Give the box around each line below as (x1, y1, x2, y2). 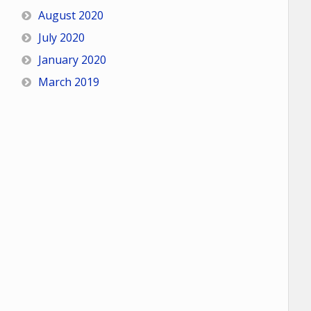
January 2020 (37, 52, 106, 68)
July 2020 (37, 30, 85, 46)
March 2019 (37, 74, 99, 90)
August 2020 (37, 8, 103, 24)
